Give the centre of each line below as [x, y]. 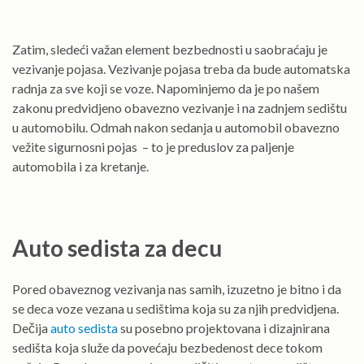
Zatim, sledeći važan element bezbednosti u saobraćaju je [170, 49]
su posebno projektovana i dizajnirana [224, 328]
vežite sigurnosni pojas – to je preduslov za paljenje [153, 147]
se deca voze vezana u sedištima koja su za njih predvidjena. [175, 309]
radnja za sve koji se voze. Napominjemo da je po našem [166, 88]
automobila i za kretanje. [82, 166]
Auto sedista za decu [117, 248]
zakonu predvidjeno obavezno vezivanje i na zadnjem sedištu [180, 108]
